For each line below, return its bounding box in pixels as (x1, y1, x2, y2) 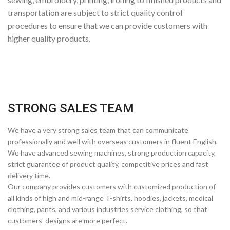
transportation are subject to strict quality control (8, 8, 182, 17)
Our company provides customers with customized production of (8, 182, 216, 191)
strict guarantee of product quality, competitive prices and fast (8, 160, 208, 168)
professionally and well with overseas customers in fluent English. (8, 137, 218, 146)
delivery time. (8, 171, 50, 180)
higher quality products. (8, 33, 90, 43)
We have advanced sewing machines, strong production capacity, (8, 148, 216, 157)
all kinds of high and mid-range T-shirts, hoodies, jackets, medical (8, 194, 213, 202)
